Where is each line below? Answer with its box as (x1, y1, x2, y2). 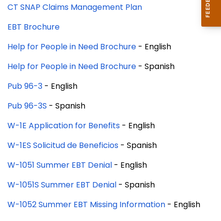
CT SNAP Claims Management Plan (7, 1, 142, 13)
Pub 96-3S (7, 100, 47, 112)
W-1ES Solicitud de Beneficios (7, 140, 118, 151)
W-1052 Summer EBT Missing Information (7, 199, 165, 211)
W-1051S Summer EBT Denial (7, 179, 116, 191)
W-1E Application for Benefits (7, 120, 120, 132)
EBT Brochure (7, 21, 60, 33)
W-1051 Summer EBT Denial (7, 159, 112, 171)
